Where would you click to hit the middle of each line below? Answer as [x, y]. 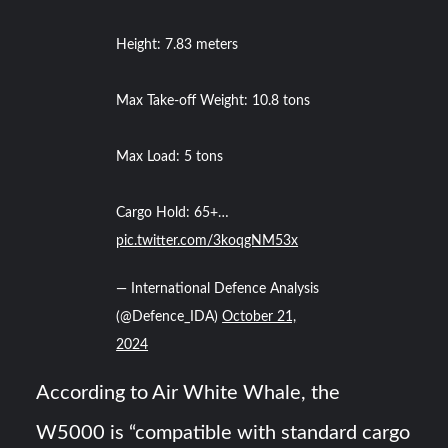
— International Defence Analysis [218, 289]
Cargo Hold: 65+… [173, 213]
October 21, [259, 317]
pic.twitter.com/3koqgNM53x [207, 241]
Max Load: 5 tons [170, 157]
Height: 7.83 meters [177, 45]
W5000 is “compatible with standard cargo [223, 433]
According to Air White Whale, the [188, 393]
